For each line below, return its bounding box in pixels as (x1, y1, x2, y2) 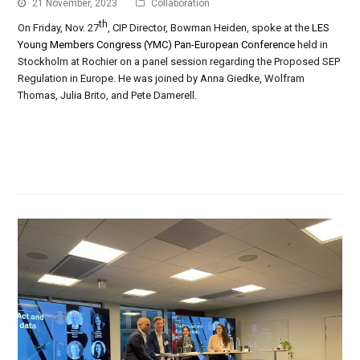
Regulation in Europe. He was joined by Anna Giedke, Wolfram (18, 72, 305, 85)
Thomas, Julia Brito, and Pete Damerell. (18, 89, 198, 102)
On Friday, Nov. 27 (18, 22, 100, 35)
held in (295, 39, 329, 51)
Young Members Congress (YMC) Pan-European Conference (18, 39, 296, 51)
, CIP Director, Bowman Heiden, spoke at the (108, 22, 313, 35)
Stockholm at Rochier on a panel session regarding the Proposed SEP (18, 55, 341, 68)
